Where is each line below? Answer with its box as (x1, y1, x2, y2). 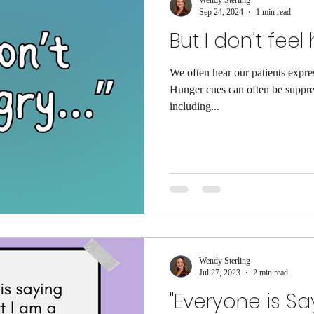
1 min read (256, 6, 291, 17)
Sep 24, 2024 (199, 6, 243, 17)
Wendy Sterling (199, 255, 250, 266)
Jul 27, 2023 (199, 267, 240, 278)
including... (170, 100, 219, 112)
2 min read (253, 267, 288, 278)
